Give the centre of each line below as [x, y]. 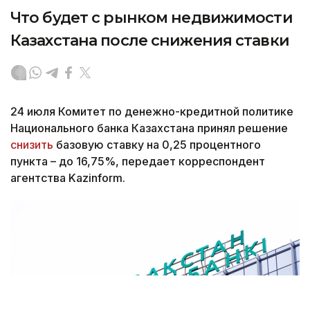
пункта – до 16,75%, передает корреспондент [138, 162]
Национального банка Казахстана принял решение [149, 128]
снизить [33, 145]
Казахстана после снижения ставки [150, 41]
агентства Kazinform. [68, 178]
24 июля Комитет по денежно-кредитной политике [152, 112]
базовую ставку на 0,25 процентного [158, 145]
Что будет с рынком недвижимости [152, 18]
